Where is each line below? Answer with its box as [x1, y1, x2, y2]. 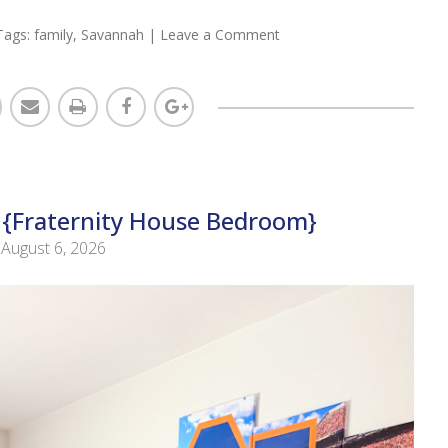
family [33, 25, 73, 45]
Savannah [80, 25, 144, 45]
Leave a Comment [159, 25, 280, 45]
